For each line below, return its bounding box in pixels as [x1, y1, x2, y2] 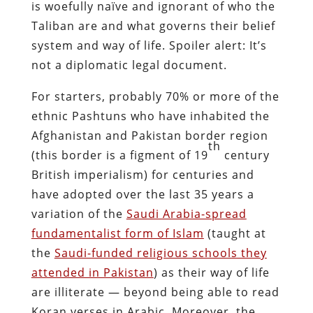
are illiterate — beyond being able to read [31, 284, 279, 300]
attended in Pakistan [31, 264, 154, 280]
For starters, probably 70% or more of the [31, 88, 279, 104]
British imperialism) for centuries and [31, 166, 254, 182]
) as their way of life [153, 264, 270, 280]
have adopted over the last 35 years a [31, 186, 254, 202]
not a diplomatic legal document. [31, 57, 227, 73]
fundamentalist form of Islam [31, 225, 204, 241]
